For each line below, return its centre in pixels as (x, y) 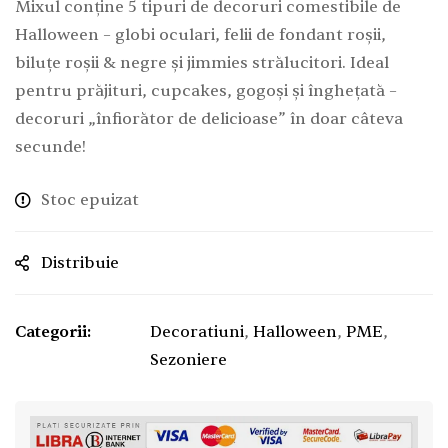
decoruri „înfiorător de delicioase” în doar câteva (209, 118)
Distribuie (80, 262)
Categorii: (53, 331)
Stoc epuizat (90, 199)
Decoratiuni (197, 331)
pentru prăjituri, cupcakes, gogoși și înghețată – (206, 90)
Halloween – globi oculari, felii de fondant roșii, (200, 34)
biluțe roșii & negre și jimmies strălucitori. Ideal (202, 62)
